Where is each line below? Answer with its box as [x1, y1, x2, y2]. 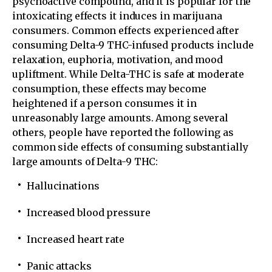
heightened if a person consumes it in [12, 97, 197, 109]
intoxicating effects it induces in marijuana [12, 9, 222, 22]
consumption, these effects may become [12, 82, 206, 95]
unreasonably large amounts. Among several [12, 111, 229, 124]
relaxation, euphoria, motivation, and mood [12, 53, 223, 66]
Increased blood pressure [27, 206, 151, 219]
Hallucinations [27, 179, 100, 192]
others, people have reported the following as [12, 126, 234, 138]
